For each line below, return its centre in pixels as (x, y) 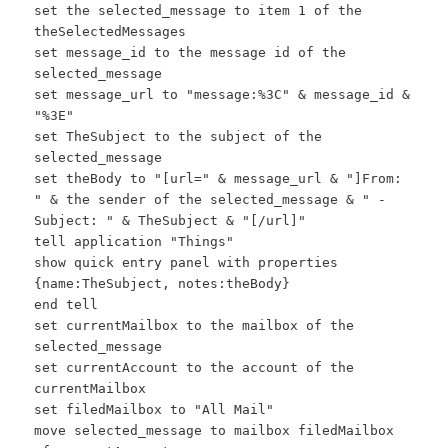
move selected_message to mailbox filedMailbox (214, 430)
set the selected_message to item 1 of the (198, 10)
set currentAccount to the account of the (194, 367)
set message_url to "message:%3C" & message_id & (222, 94)
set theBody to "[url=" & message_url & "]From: (218, 178)
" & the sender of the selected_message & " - (210, 199)
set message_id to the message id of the (190, 52)
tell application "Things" (134, 241)
